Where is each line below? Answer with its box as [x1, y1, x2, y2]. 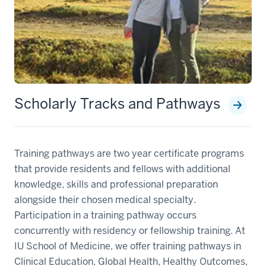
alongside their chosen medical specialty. [14, 193, 196, 206]
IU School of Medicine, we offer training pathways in [14, 239, 241, 252]
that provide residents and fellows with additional [14, 162, 230, 175]
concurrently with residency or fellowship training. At [14, 224, 245, 237]
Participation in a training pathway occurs [14, 208, 197, 221]
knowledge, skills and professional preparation [14, 178, 218, 191]
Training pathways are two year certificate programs [14, 147, 244, 160]
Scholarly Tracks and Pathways [14, 94, 220, 113]
